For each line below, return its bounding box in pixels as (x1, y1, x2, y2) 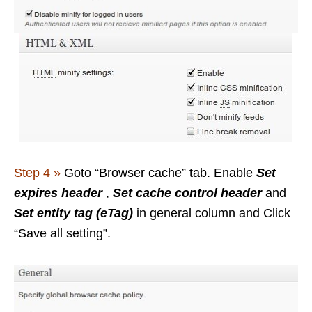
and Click (239, 206, 294, 221)
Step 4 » (14, 166, 61, 180)
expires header (14, 186, 102, 201)
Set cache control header (113, 186, 262, 201)
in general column (136, 206, 235, 221)
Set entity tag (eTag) (14, 206, 133, 221)
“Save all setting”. (14, 226, 111, 241)
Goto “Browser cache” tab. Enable (61, 166, 256, 180)
